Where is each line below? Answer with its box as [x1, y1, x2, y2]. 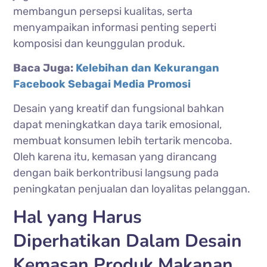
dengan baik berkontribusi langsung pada [13, 166, 219, 179]
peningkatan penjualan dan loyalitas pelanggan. [13, 182, 251, 195]
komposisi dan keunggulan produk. [13, 36, 186, 50]
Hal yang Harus [13, 204, 142, 229]
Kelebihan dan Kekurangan [76, 61, 220, 74]
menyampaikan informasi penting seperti [13, 20, 217, 34]
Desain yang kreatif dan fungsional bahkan [13, 101, 225, 115]
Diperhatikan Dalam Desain [13, 228, 243, 253]
